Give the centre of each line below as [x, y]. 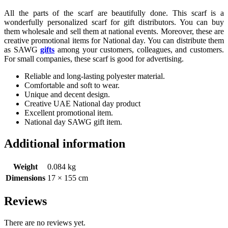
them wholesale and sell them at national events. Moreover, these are [114, 32]
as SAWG [22, 50]
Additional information [65, 144]
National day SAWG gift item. [73, 122]
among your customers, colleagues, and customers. [139, 50]
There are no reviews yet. [45, 222]
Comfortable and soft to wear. [72, 85]
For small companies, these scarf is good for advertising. [94, 59]
